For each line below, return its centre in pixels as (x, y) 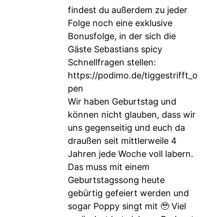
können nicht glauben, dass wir (132, 115)
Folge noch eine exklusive (120, 23)
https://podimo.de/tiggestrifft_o (133, 75)
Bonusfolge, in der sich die (122, 36)
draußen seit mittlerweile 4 (122, 141)
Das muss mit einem (109, 167)
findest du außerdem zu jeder (128, 10)
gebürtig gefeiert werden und (128, 193)
